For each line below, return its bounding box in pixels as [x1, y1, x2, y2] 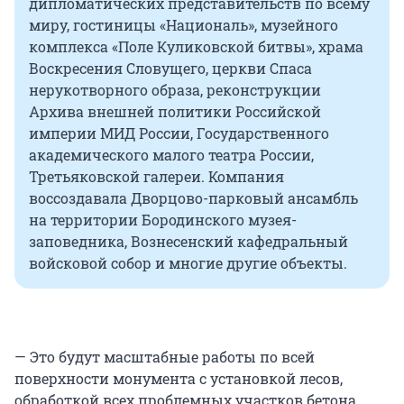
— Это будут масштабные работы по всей [14, 347, 315, 367]
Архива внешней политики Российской [29, 102, 321, 122]
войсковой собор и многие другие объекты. [29, 253, 347, 273]
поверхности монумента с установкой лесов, [14, 369, 343, 389]
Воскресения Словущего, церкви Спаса [29, 59, 312, 78]
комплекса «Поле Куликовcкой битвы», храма [29, 37, 363, 57]
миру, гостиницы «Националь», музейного [29, 15, 338, 35]
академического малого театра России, [29, 145, 314, 165]
